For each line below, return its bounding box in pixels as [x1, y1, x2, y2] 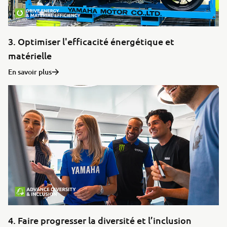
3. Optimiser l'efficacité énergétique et [8, 35, 174, 47]
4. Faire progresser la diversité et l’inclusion [8, 214, 192, 226]
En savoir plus [8, 66, 52, 77]
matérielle [8, 49, 52, 61]
